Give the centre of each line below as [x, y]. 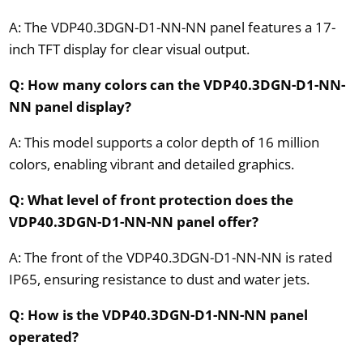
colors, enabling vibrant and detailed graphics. [151, 164]
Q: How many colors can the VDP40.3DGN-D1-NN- [177, 84]
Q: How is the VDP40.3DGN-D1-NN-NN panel [158, 314]
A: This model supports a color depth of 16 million [164, 142]
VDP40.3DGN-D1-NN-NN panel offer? [133, 221]
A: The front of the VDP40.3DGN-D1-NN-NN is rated [170, 257]
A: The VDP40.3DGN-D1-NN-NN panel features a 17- [172, 27]
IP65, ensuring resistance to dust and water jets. [159, 279]
